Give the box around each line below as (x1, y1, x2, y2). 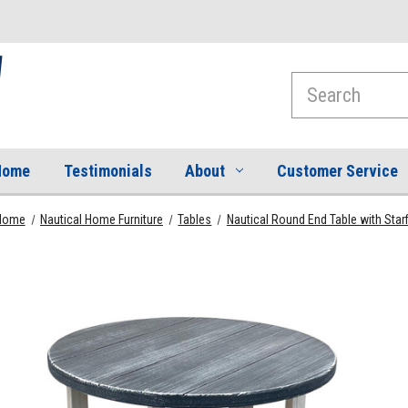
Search (291, 74, 331, 92)
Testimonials (63, 160, 152, 180)
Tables (178, 211, 212, 227)
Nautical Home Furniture (40, 211, 163, 227)
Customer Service (276, 160, 398, 180)
